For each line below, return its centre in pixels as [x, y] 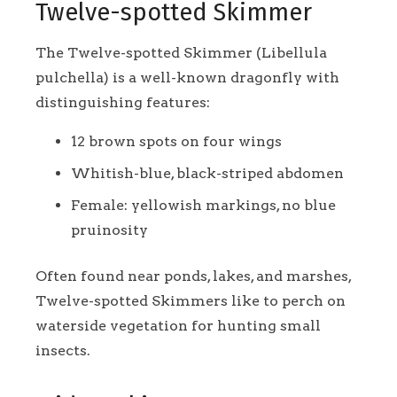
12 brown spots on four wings [176, 141]
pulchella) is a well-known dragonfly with [187, 77]
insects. [63, 350]
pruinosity [109, 230]
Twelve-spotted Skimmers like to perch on [191, 300]
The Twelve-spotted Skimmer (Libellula [181, 52]
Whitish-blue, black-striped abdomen [207, 173]
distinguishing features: [123, 102]
